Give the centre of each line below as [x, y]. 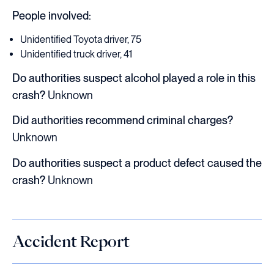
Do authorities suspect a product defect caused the [137, 163]
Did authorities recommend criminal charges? [123, 120]
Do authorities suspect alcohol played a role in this [134, 78]
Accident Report [71, 241]
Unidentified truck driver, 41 [76, 54]
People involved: [52, 15]
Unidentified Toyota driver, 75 [81, 39]
